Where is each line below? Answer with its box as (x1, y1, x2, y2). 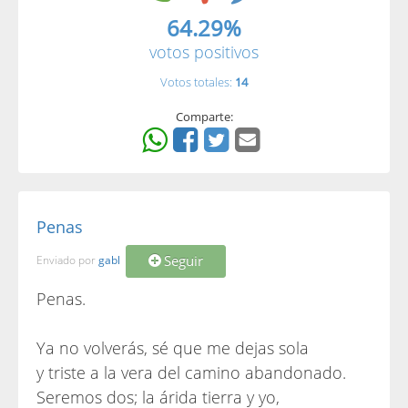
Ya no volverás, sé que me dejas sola (36, 337, 309, 359)
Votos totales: (160, 74, 235, 90)
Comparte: (175, 108, 233, 125)
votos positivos (149, 41, 259, 63)
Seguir (164, 251, 203, 270)
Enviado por (36, 252, 98, 269)
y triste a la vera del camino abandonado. (36, 362, 346, 383)
